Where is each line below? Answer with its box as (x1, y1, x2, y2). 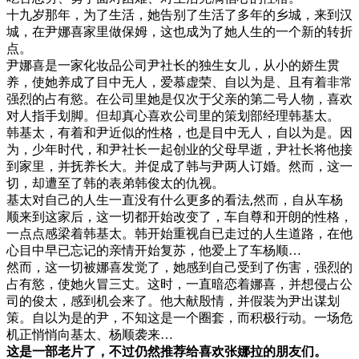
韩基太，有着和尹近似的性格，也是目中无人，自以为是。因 (6, 125, 353, 141)
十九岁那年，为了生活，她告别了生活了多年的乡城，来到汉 (6, 7, 353, 23)
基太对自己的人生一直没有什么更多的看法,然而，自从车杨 (6, 192, 343, 208)
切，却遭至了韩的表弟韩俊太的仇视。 (6, 175, 224, 192)
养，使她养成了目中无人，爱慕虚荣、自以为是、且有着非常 (6, 75, 353, 91)
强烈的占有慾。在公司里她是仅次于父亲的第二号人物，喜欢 (6, 91, 353, 107)
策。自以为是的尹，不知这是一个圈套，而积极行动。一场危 (6, 310, 353, 326)
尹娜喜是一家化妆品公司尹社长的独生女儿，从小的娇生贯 (6, 58, 340, 74)
